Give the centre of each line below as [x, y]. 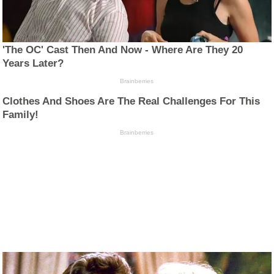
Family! [21, 114]
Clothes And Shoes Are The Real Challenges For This [131, 101]
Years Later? [33, 63]
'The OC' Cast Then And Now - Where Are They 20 [123, 50]
